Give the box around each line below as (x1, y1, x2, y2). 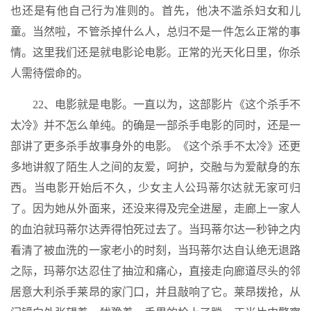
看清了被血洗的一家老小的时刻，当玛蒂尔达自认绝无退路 (10, 244, 301, 256)
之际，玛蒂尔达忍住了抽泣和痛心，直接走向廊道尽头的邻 (10, 265, 301, 277)
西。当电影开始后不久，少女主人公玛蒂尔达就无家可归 (10, 182, 301, 194)
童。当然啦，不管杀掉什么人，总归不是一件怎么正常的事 (10, 26, 301, 37)
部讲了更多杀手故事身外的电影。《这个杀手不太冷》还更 (10, 140, 301, 152)
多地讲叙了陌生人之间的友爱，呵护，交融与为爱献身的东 (10, 161, 301, 173)
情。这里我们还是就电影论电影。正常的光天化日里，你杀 (10, 47, 301, 58)
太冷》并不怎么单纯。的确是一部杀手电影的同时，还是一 (10, 119, 301, 131)
